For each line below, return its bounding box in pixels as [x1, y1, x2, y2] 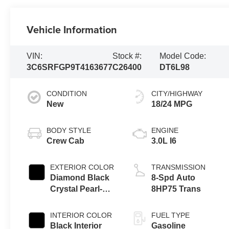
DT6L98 [159, 62, 190, 72]
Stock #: [112, 51, 142, 60]
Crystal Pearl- [50, 184, 103, 193]
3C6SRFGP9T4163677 [27, 62, 113, 72]
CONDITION [47, 89, 87, 98]
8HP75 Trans [151, 184, 201, 193]
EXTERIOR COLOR [50, 163, 114, 171]
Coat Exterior [50, 195, 102, 204]
